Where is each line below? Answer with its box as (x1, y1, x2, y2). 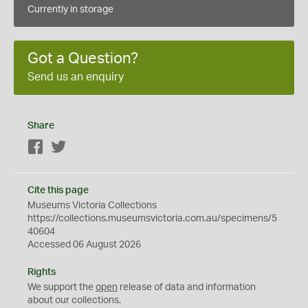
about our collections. (27, 296, 121, 305)
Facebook (44, 143, 87, 153)
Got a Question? (27, 51, 138, 66)
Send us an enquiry (27, 71, 124, 82)
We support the (27, 283, 96, 292)
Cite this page (27, 186, 89, 195)
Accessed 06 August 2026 (27, 240, 141, 250)
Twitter (67, 143, 96, 153)
